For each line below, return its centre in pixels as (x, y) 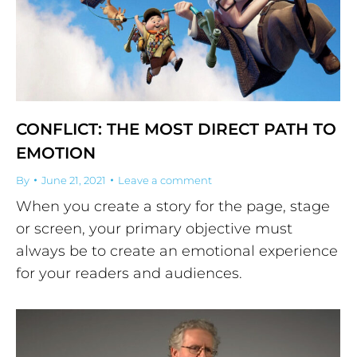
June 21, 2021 (74, 180)
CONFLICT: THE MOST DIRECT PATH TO (176, 129)
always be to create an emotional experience (177, 251)
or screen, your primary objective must (154, 228)
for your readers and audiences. (129, 273)
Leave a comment (165, 180)
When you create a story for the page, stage (173, 206)
